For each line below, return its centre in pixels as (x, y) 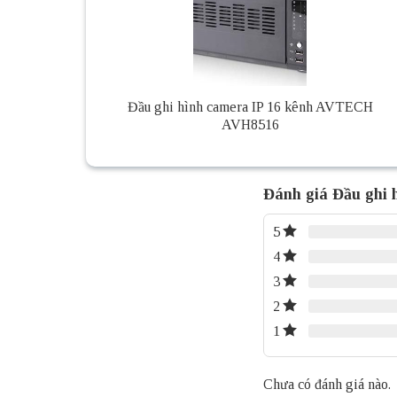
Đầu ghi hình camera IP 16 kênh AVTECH (250, 107)
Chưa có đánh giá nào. (327, 384)
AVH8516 (250, 125)
